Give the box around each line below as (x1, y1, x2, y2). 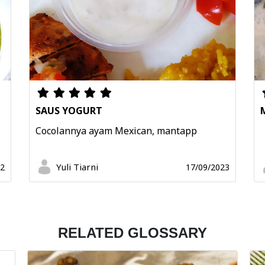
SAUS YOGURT (35, 104, 102, 118)
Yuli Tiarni (56, 161, 98, 173)
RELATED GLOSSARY (58, 225, 207, 241)
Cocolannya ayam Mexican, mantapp (35, 124, 197, 138)
